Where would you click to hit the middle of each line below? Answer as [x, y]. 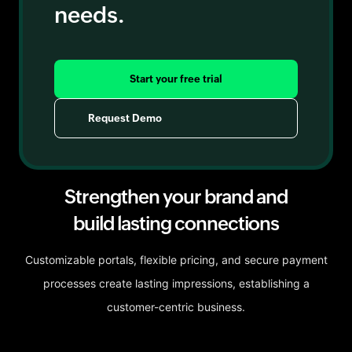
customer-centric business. [176, 307]
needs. [90, 15]
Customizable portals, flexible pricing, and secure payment [176, 260]
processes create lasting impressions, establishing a [176, 283]
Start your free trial [176, 79]
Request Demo [125, 118]
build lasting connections [176, 224]
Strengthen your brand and [176, 197]
